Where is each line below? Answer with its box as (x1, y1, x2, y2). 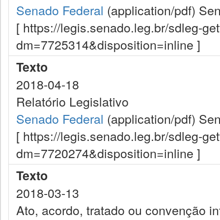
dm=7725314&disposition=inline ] (16, 35, 200, 53)
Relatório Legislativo (16, 92, 129, 110)
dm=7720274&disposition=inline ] (16, 144, 200, 162)
